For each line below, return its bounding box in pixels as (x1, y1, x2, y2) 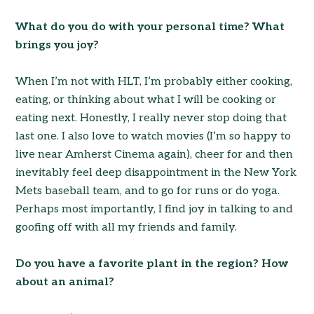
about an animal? (15, 275, 115, 289)
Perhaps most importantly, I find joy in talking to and (15, 203, 294, 217)
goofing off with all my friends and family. (15, 221, 238, 235)
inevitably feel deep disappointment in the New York (15, 166, 297, 180)
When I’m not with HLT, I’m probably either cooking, (15, 75, 293, 89)
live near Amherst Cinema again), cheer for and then (15, 148, 294, 162)
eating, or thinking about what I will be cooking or (15, 93, 277, 107)
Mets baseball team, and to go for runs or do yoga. (15, 184, 280, 198)
